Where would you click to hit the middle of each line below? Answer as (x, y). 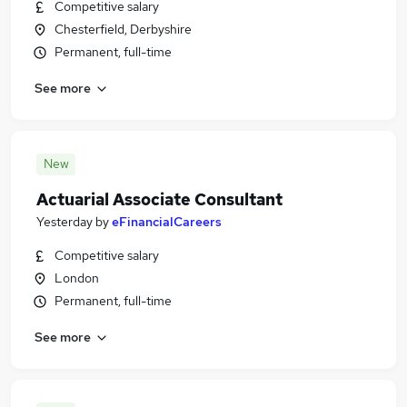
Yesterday (65, 222)
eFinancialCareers (167, 222)
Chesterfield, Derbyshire (123, 29)
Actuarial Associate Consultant (159, 199)
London (77, 278)
